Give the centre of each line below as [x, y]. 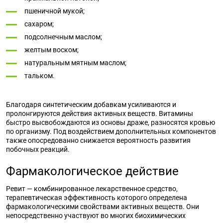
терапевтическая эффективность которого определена [97, 198]
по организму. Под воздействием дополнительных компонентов [111, 131]
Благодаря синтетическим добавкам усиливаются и [91, 105]
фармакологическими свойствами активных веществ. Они [103, 207]
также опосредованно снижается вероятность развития [98, 140]
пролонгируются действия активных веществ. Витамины [100, 113]
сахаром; [39, 24]
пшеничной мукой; [55, 11]
